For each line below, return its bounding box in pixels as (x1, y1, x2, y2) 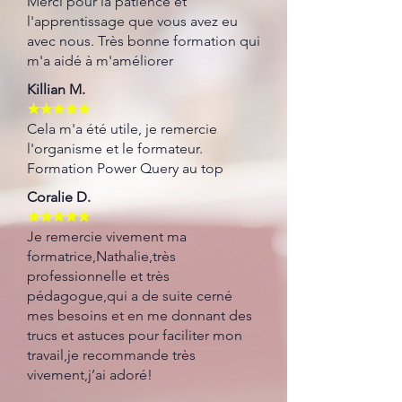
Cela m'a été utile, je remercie (27, 120, 217, 137)
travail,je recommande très (27, 346, 196, 363)
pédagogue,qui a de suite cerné (27, 287, 232, 304)
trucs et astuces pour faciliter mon (27, 327, 242, 344)
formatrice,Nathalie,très (27, 248, 176, 265)
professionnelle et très (27, 267, 170, 284)
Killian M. (27, 81, 85, 98)
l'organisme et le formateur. (27, 140, 203, 157)
